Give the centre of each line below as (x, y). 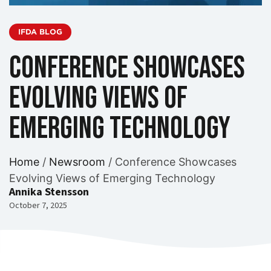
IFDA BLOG (40, 32)
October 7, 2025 (38, 206)
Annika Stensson (49, 192)
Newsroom (77, 162)
